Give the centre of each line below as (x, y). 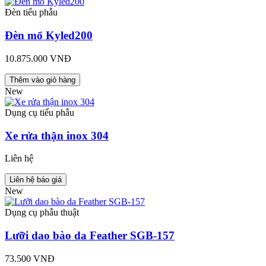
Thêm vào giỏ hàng (42, 80)
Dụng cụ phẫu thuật (42, 213)
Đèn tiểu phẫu (31, 12)
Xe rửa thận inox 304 (57, 135)
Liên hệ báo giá (36, 180)
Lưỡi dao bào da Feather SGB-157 (90, 236)
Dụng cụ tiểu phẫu (39, 112)
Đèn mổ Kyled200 (49, 36)
